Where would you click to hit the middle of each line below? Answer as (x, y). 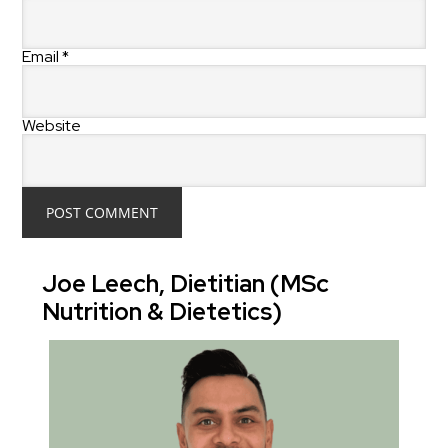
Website (52, 126)
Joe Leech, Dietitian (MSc (186, 284)
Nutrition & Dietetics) (162, 312)
